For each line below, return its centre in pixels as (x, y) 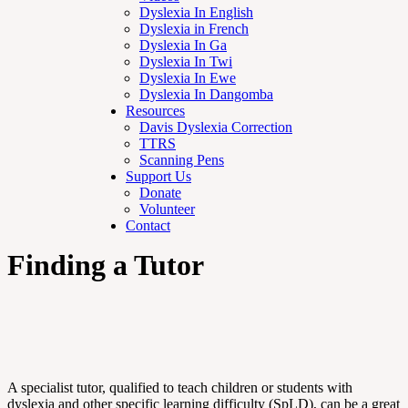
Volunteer (167, 209)
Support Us (158, 176)
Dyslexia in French (194, 29)
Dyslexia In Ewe (188, 78)
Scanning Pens (182, 160)
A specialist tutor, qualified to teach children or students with (180, 388)
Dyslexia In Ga (183, 45)
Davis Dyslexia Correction (216, 127)
